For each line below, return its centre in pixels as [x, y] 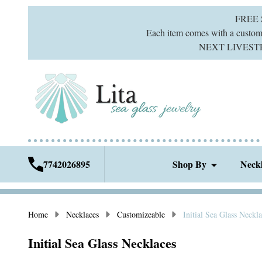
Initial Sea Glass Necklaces [102, 243]
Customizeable [141, 214]
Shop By [190, 164]
